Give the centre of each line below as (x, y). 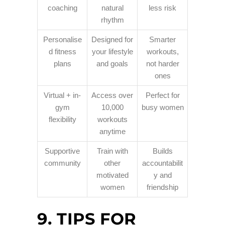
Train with (112, 151)
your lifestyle (112, 52)
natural (112, 8)
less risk (162, 8)
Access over (112, 95)
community (62, 163)
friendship (162, 187)
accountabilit (162, 163)
